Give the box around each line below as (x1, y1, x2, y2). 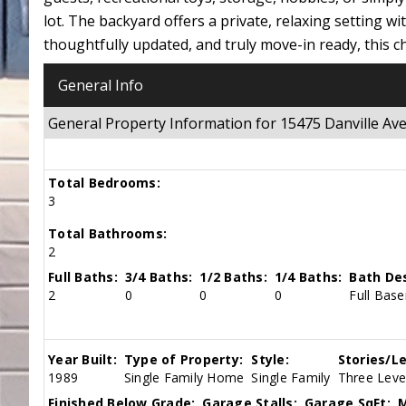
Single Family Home (123, 369, 245, 387)
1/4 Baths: (274, 268, 343, 286)
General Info (58, 74, 143, 95)
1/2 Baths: (199, 268, 267, 286)
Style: (251, 351, 289, 369)
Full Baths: (48, 268, 118, 286)
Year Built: (48, 351, 117, 369)
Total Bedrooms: (48, 174, 160, 192)
